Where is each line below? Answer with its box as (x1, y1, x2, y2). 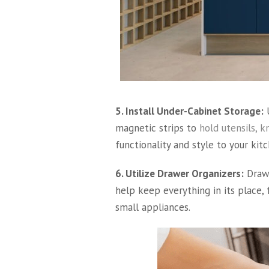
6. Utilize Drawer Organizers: (115, 167, 244, 180)
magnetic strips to (115, 121, 199, 134)
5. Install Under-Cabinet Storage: (115, 104, 264, 118)
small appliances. (115, 201, 190, 214)
